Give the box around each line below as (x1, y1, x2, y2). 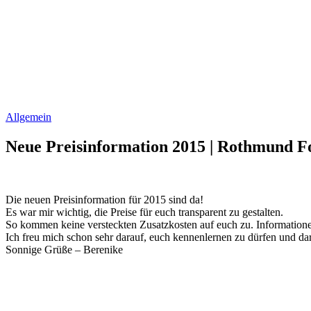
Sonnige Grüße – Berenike (6, 243, 123, 255)
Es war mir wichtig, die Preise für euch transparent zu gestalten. (6, 205, 283, 218)
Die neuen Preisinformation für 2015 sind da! (6, 193, 203, 205)
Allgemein (6, 111, 51, 123)
